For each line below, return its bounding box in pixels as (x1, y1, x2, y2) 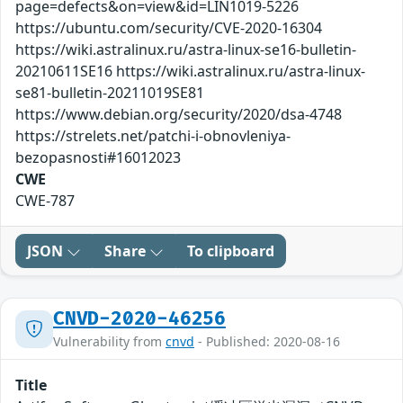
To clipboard (187, 241, 274, 262)
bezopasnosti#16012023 (15, 148, 181, 168)
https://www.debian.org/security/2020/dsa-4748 (15, 104, 342, 125)
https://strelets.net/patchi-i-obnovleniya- (15, 126, 291, 147)
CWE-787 (15, 191, 75, 211)
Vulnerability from (53, 333, 166, 351)
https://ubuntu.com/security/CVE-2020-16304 (15, 18, 322, 39)
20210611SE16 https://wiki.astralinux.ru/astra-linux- (15, 61, 365, 82)
